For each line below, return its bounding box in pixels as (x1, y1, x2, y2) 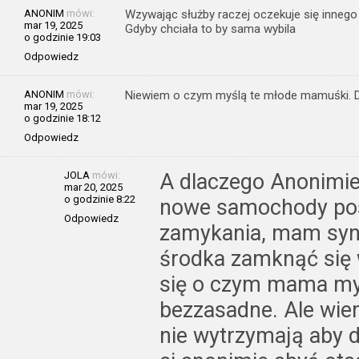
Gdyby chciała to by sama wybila (125, 21, 296, 36)
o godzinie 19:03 (24, 30, 101, 43)
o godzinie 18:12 (24, 111, 101, 124)
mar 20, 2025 (64, 180, 123, 193)
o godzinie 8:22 (64, 192, 135, 205)
